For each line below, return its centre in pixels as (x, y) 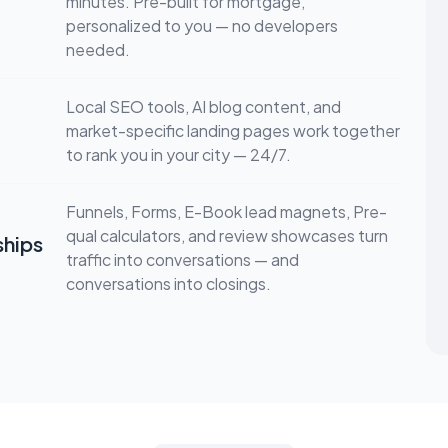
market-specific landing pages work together (233, 130)
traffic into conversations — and (182, 259)
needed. (98, 49)
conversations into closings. (168, 283)
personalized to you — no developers (202, 25)
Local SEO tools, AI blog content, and (203, 106)
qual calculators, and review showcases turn (227, 235)
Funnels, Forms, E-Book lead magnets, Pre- (226, 211)
